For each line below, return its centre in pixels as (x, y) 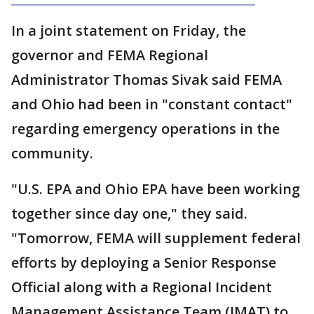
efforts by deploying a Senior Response (144, 262)
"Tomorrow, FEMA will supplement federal (156, 238)
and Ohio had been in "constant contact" (152, 104)
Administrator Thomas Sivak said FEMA (146, 80)
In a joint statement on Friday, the (129, 30)
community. (54, 153)
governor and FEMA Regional (110, 55)
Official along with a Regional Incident (142, 287)
